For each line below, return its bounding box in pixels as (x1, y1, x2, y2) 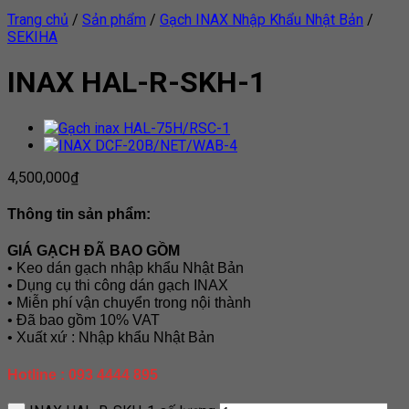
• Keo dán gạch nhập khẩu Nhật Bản (7, 260, 244, 277)
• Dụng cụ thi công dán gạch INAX (7, 278, 228, 294)
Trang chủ (7, 11, 68, 28)
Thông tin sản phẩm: (7, 206, 151, 223)
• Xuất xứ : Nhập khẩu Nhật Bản (7, 330, 215, 346)
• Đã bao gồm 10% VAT (7, 312, 160, 329)
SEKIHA (7, 28, 58, 46)
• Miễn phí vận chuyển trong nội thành (7, 295, 251, 311)
